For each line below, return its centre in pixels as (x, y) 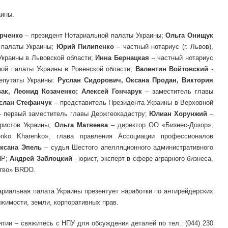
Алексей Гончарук (111, 91)
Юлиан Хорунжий (178, 114)
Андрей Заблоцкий (41, 159)
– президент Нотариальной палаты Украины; (94, 35)
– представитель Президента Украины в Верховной (133, 103)
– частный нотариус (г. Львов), (164, 47)
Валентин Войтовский (173, 69)
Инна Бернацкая (122, 58)
